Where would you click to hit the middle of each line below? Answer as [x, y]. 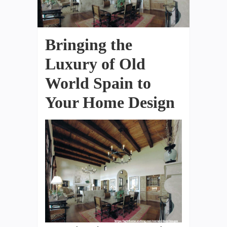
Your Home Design [110, 102]
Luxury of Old [95, 64]
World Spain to [98, 83]
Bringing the [89, 44]
